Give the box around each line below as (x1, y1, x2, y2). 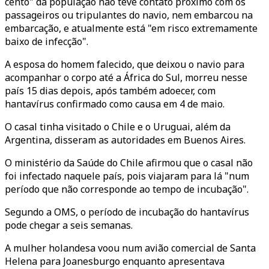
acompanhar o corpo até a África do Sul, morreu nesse (5, 71, 247, 84)
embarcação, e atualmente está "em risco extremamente (5, 22, 258, 35)
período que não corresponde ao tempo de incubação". (5, 183, 249, 196)
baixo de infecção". (5, 35, 88, 48)
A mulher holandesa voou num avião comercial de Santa (5, 241, 256, 255)
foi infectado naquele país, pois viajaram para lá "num (5, 169, 249, 183)
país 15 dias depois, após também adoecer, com (5, 84, 216, 97)
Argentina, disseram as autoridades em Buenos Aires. (5, 133, 246, 147)
